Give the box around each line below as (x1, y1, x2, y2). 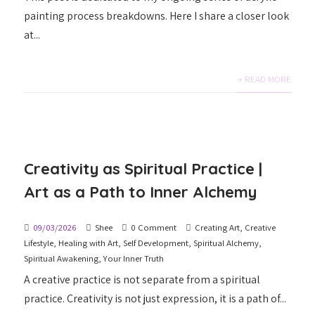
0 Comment (131, 221, 177, 233)
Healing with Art (58, 236, 119, 249)
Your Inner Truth (103, 252, 165, 264)
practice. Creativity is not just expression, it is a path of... (24, 290, 287, 306)
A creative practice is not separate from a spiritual (24, 271, 261, 287)
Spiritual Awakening (24, 252, 99, 264)
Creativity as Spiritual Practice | (24, 158, 263, 179)
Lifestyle (24, 236, 54, 249)
